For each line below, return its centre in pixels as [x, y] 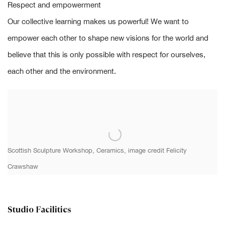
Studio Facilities [39, 210]
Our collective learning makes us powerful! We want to [98, 22]
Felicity [177, 151]
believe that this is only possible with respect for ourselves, [106, 55]
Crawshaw [23, 167]
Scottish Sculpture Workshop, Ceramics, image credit [87, 151]
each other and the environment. [62, 71]
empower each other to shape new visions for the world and [108, 38]
